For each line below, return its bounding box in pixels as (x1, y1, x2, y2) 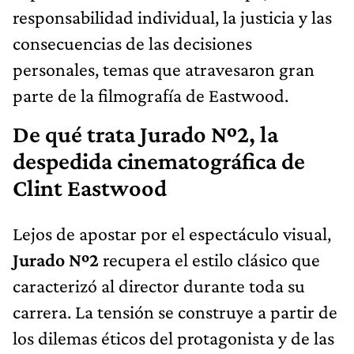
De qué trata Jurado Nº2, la (13, 120, 278, 148)
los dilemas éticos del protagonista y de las (13, 326, 334, 348)
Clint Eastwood (13, 174, 167, 201)
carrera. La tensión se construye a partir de (13, 300, 337, 322)
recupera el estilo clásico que (99, 248, 320, 270)
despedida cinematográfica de (13, 147, 305, 175)
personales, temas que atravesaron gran (13, 58, 314, 80)
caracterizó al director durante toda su (13, 274, 305, 296)
